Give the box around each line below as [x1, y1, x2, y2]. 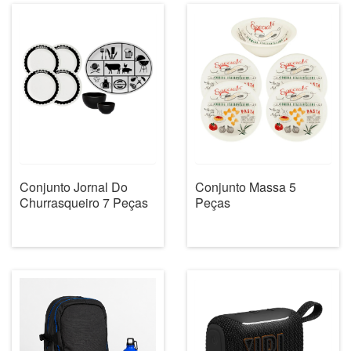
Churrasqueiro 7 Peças [20, 193, 148, 212]
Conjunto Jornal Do [20, 177, 128, 196]
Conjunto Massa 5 [195, 177, 296, 196]
